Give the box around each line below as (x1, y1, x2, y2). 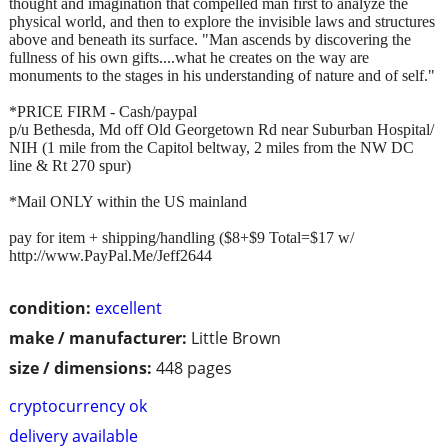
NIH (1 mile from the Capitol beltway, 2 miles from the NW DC (9, 138, 414, 156)
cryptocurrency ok (9, 394, 147, 417)
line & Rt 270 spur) (9, 156, 131, 174)
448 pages (156, 356, 232, 379)
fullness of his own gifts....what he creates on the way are (9, 48, 369, 66)
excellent (95, 296, 162, 319)
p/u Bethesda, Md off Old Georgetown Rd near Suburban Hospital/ (9, 120, 434, 138)
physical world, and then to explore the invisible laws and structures (9, 12, 435, 30)
